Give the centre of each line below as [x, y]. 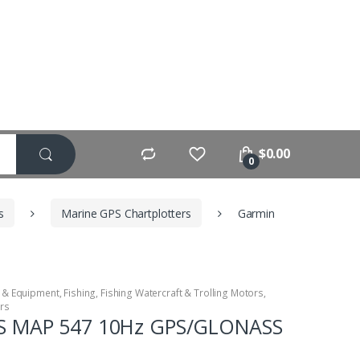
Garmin [256, 213]
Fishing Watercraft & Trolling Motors [182, 292]
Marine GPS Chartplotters [126, 213]
